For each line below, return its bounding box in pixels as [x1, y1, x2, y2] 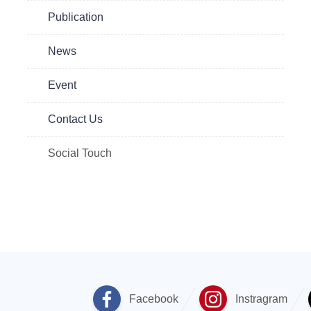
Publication [48, 11, 103, 24]
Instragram [235, 292, 287, 305]
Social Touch [48, 147, 112, 160]
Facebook [128, 292, 178, 305]
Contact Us [48, 113, 103, 126]
